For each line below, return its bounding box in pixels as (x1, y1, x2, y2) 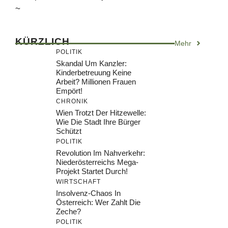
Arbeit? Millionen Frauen (56, 77, 136, 86)
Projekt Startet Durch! (56, 166, 128, 176)
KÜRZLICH (15, 36, 70, 47)
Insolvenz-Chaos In (56, 188, 121, 197)
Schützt (56, 126, 81, 135)
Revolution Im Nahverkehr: (56, 148, 145, 157)
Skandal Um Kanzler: (56, 59, 127, 68)
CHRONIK (56, 97, 88, 105)
